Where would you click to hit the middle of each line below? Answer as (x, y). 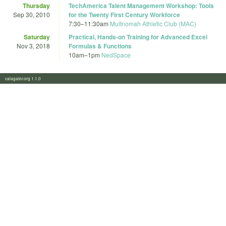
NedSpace (116, 54)
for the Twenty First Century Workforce (124, 14)
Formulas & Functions (100, 46)
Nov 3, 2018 (33, 45)
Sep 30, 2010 (32, 14)
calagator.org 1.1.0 (26, 78)
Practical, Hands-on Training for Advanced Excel (138, 37)
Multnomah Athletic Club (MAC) (153, 23)
